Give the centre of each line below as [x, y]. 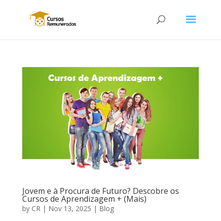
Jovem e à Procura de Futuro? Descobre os [100, 191]
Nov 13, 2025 [70, 208]
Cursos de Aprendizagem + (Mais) [84, 199]
